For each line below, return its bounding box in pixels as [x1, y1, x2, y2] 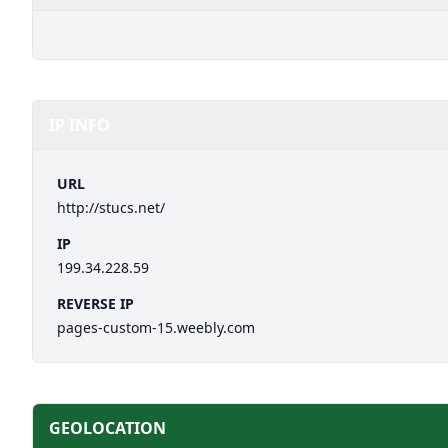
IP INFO [49, 114, 110, 136]
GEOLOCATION [49, 417, 166, 439]
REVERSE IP [57, 294, 134, 313]
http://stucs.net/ [57, 198, 165, 217]
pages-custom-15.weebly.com [57, 318, 255, 337]
